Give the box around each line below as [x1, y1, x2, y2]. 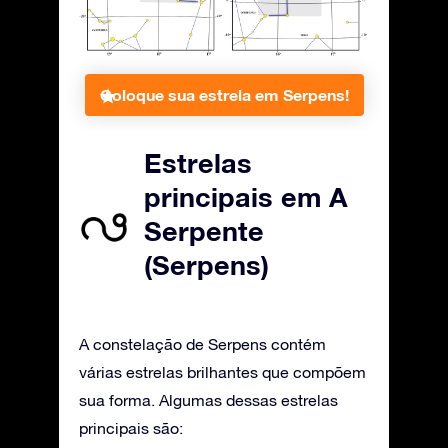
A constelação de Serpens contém [79, 334, 326, 353]
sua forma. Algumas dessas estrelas [79, 390, 338, 409]
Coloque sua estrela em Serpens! [99, 84, 349, 104]
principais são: [79, 418, 183, 437]
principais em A [144, 180, 348, 213]
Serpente [144, 214, 264, 247]
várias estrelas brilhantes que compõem [79, 362, 366, 381]
